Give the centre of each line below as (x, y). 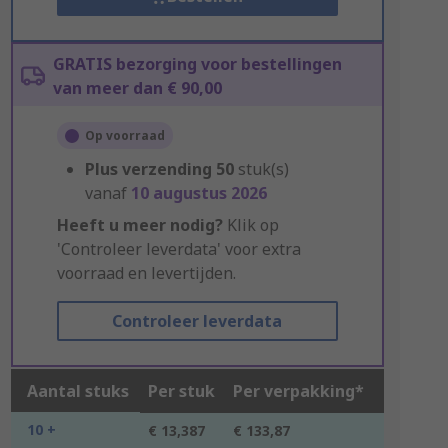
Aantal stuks (77, 391)
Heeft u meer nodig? (139, 225)
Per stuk (181, 391)
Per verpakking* (298, 391)
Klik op (250, 225)
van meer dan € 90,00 (137, 88)
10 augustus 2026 (198, 193)
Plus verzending (148, 169)
